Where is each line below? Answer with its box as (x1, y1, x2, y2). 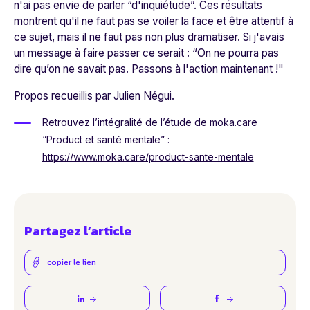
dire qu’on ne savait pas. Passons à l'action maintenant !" (14, 62, 284, 76)
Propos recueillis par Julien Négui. (14, 89, 177, 103)
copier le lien (47, 255, 96, 268)
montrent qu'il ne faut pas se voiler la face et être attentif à (14, 15, 293, 28)
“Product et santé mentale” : (42, 134, 170, 146)
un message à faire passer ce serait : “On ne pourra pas (14, 46, 279, 60)
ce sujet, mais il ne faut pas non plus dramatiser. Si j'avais (14, 30, 284, 44)
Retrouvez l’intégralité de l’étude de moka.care (42, 116, 257, 129)
